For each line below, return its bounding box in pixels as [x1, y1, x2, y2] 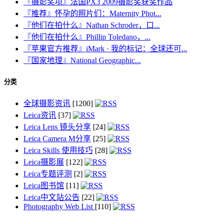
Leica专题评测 [23, 169, 72, 178]
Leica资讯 [23, 110, 56, 119]
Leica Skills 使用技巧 [23, 146, 93, 154]
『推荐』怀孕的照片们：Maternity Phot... [23, 9, 161, 18]
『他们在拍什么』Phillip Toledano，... [23, 33, 151, 42]
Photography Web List [23, 202, 95, 211]
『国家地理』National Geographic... [23, 56, 141, 65]
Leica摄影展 [23, 157, 64, 166]
